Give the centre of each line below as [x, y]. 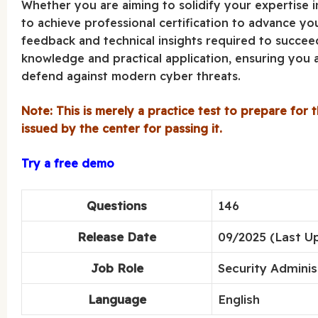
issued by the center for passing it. [122, 129]
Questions [117, 206]
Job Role [117, 268]
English [239, 300]
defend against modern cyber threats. [131, 76]
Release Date [117, 237]
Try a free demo [68, 164]
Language [117, 300]
